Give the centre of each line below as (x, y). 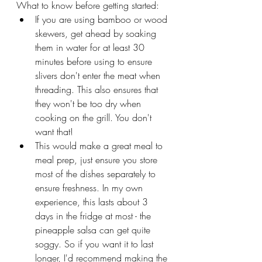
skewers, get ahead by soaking (97, 33)
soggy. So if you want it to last (96, 244)
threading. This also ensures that (98, 89)
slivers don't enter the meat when (99, 75)
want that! (54, 131)
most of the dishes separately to (97, 173)
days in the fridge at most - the (94, 216)
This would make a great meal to (100, 145)
